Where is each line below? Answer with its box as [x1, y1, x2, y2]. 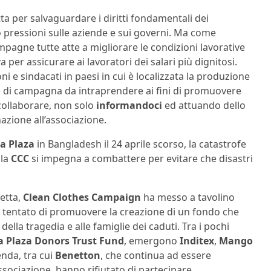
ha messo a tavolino [141, 191, 235, 204]
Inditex [177, 234, 214, 248]
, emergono [124, 234, 177, 248]
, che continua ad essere [100, 249, 211, 263]
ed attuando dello [162, 99, 246, 113]
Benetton [55, 249, 100, 263]
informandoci [96, 99, 162, 113]
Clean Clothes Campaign [21, 191, 141, 204]
